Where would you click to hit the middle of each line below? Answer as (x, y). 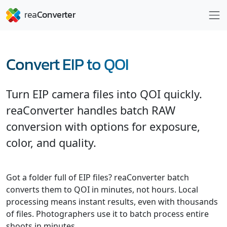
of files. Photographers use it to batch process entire (107, 214)
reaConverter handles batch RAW (91, 110)
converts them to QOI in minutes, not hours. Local (102, 190)
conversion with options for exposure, (103, 126)
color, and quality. (51, 143)
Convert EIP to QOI (67, 64)
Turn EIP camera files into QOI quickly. (104, 94)
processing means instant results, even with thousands (112, 202)
